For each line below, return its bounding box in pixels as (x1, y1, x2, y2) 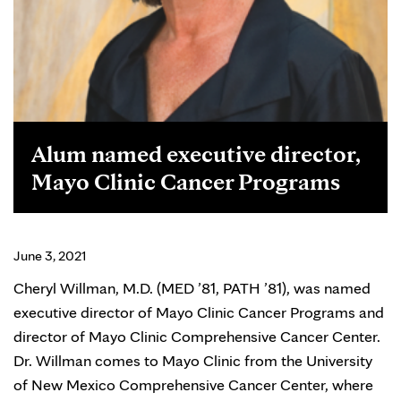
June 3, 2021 (13, 247, 86, 264)
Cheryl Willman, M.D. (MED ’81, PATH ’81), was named (13, 278, 371, 297)
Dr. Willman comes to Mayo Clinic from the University (13, 351, 372, 370)
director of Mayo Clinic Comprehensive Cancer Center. (13, 327, 380, 346)
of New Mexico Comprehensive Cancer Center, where (13, 375, 373, 394)
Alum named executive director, (31, 140, 360, 167)
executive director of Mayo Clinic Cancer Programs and (13, 303, 384, 321)
